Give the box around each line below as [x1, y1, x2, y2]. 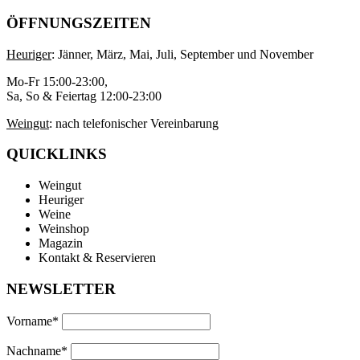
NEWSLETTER [6, 280, 116, 297]
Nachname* [6, 343, 67, 358]
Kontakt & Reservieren [39, 251, 156, 265]
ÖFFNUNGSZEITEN [6, 14, 151, 32]
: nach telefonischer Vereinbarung [49, 116, 219, 130]
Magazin [39, 236, 83, 251]
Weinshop [39, 222, 89, 236]
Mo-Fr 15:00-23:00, [6, 74, 108, 88]
